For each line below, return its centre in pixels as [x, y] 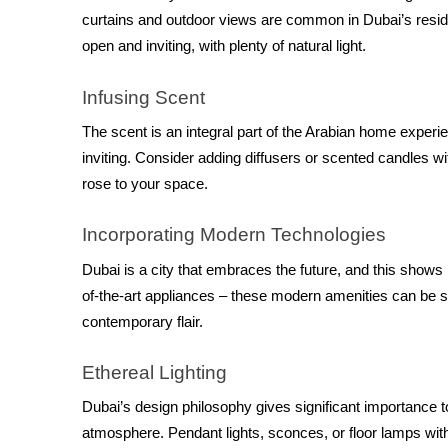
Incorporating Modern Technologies [234, 235]
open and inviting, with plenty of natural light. [224, 46]
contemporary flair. [142, 321]
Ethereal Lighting [154, 373]
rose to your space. [145, 184]
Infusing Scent [143, 97]
